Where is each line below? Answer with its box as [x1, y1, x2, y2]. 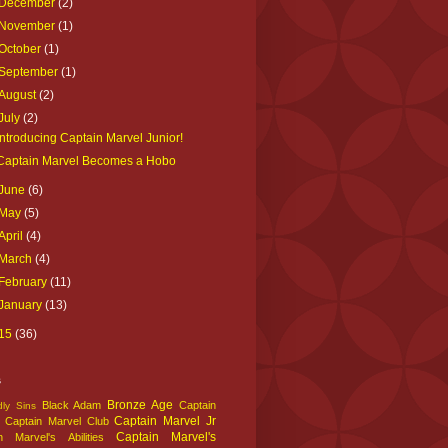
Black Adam [41, 398, 102, 411]
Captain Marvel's [115, 429, 216, 444]
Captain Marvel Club [4, 414, 109, 427]
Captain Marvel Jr [114, 413, 217, 428]
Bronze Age [107, 397, 174, 412]
